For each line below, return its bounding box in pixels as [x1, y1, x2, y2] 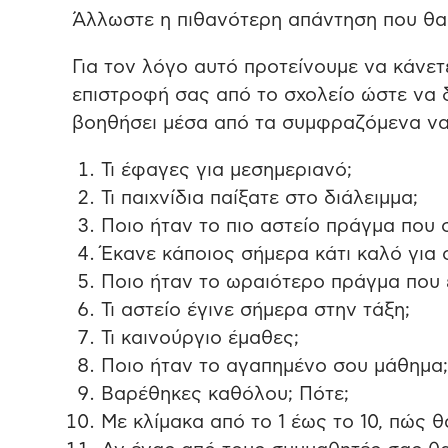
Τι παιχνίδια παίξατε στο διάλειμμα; [100, 189, 418, 209]
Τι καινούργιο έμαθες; [100, 329, 299, 349]
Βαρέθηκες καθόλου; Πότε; [100, 385, 349, 405]
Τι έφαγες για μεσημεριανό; [100, 161, 352, 181]
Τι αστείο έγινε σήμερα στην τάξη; [100, 301, 410, 321]
